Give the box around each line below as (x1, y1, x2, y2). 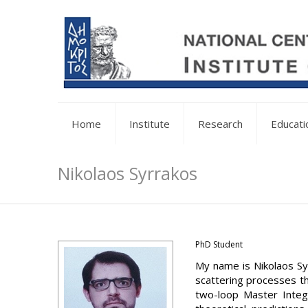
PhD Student (195, 239, 243, 251)
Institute (129, 117, 170, 131)
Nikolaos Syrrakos (58, 162, 197, 186)
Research (198, 117, 243, 131)
